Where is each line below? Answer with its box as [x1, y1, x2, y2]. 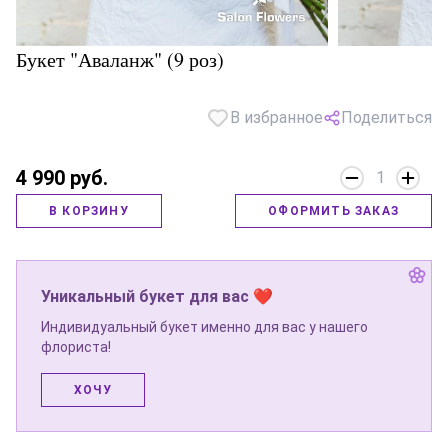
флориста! [41, 339, 111, 355]
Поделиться [341, 108, 432, 127]
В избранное [230, 108, 323, 127]
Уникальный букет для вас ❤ [41, 287, 273, 306]
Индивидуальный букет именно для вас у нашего [41, 319, 368, 335]
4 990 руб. [16, 166, 108, 190]
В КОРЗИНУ [49, 204, 129, 218]
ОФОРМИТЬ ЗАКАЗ [268, 204, 399, 218]
